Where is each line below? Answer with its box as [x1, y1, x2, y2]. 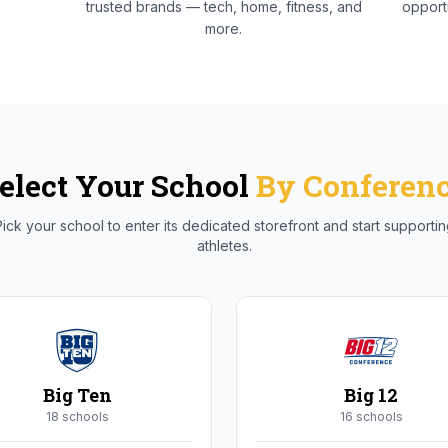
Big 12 [344, 383, 398, 407]
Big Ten [42, 383, 112, 407]
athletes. [196, 237, 252, 254]
